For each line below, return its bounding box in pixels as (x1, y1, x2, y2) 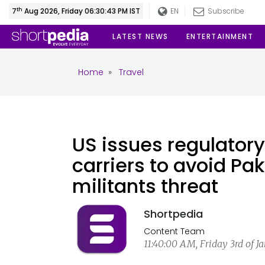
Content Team (143, 225, 205, 237)
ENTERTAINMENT (186, 31, 253, 41)
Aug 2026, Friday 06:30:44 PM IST (22, 6, 141, 16)
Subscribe (205, 6, 245, 16)
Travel (119, 66, 144, 78)
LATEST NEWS (112, 31, 169, 41)
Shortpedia (143, 206, 203, 221)
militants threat (72, 173, 218, 199)
